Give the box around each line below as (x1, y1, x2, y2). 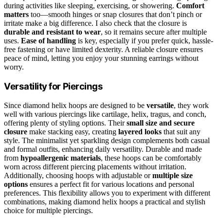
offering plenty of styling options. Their (4, 118, 127, 127)
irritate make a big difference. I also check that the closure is (4, 19, 187, 28)
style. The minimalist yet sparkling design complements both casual (4, 136, 210, 145)
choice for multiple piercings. (4, 206, 93, 215)
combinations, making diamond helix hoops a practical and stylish (4, 197, 205, 206)
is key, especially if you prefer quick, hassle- (76, 36, 213, 45)
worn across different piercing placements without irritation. (4, 162, 186, 171)
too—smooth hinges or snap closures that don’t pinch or (29, 10, 202, 19)
